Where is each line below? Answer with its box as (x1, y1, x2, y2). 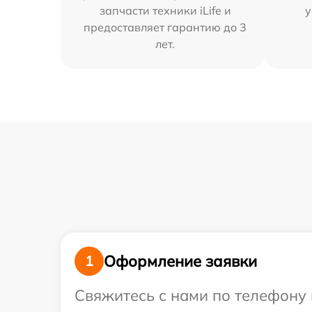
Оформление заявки (104, 251, 257, 271)
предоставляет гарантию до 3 (84, 20, 247, 35)
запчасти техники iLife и (99, 3, 231, 18)
